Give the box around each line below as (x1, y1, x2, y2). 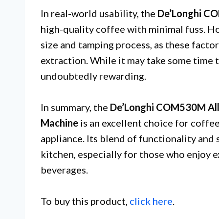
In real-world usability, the (41, 7, 157, 20)
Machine (41, 117, 78, 129)
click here (130, 195, 173, 207)
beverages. (41, 164, 88, 176)
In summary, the (41, 101, 110, 113)
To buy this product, (41, 195, 130, 207)
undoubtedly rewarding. (41, 70, 146, 82)
